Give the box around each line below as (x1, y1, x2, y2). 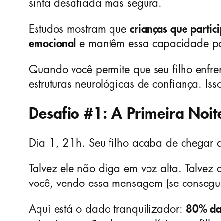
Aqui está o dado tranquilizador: (29, 204, 186, 215)
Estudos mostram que (29, 24, 130, 35)
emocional (29, 38, 76, 50)
